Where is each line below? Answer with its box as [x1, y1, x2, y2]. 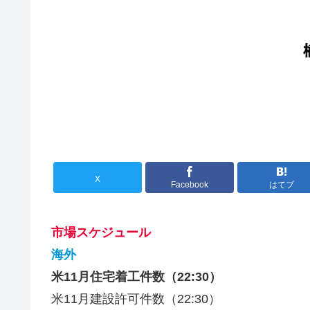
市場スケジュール [51, 225, 151, 239]
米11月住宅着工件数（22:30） [51, 269, 221, 284]
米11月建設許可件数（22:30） [51, 291, 221, 306]
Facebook [170, 180, 208, 190]
